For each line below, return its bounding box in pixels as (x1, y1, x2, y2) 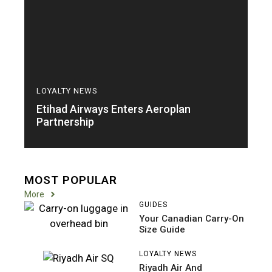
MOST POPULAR (24, 172, 117, 187)
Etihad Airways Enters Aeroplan (36, 102, 191, 115)
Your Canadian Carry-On (139, 212, 244, 224)
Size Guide (139, 223, 185, 235)
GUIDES (139, 200, 168, 209)
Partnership (36, 115, 94, 128)
